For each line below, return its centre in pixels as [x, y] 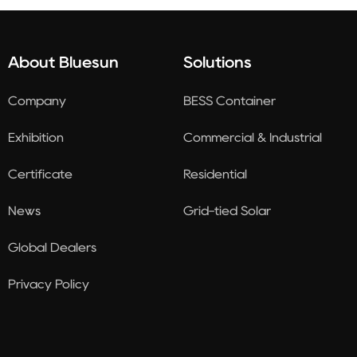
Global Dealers [52, 247]
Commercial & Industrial [253, 137]
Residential [216, 174]
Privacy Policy [49, 284]
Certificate [40, 174]
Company [37, 100]
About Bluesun [63, 62]
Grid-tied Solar [228, 210]
